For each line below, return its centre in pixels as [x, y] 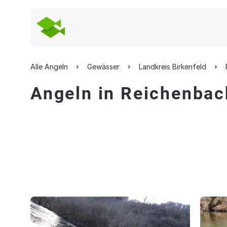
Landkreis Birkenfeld [173, 67]
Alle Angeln [49, 67]
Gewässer [103, 67]
